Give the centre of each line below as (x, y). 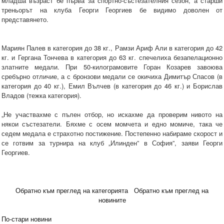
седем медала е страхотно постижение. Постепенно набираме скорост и (112, 133)
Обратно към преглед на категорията (72, 190)
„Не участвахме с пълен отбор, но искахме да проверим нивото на (112, 114)
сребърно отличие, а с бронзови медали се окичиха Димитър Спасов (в (112, 76)
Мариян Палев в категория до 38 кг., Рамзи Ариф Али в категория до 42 (112, 48)
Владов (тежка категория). (41, 95)
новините (112, 200)
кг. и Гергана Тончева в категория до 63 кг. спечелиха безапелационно (112, 57)
